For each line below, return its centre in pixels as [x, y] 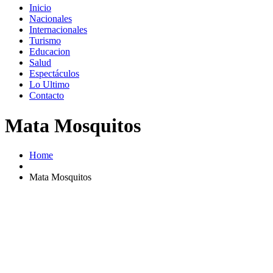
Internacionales [58, 30]
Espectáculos [54, 74]
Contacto [47, 96]
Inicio [40, 8]
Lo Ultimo [49, 85]
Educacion [50, 52]
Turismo [45, 41]
